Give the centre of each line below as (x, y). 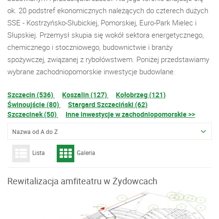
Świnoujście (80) (34, 104)
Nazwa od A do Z (35, 131)
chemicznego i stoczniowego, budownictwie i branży (90, 47)
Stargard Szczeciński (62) (108, 104)
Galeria (86, 153)
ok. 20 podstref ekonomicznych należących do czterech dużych (108, 10)
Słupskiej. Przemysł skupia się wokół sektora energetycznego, (106, 35)
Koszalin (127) (85, 95)
